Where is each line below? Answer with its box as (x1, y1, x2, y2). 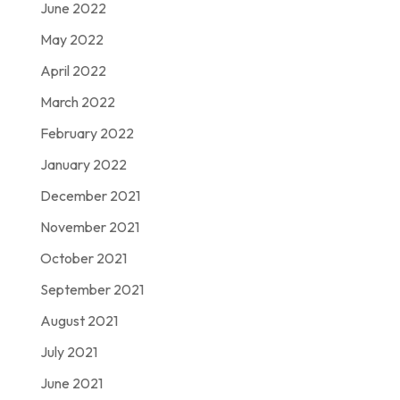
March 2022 (39, 92, 115, 111)
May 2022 (39, 29, 104, 48)
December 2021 (39, 186, 140, 204)
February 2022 (39, 123, 134, 142)
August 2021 (39, 311, 118, 329)
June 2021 (39, 373, 103, 392)
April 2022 (39, 61, 106, 79)
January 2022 (39, 154, 127, 173)
